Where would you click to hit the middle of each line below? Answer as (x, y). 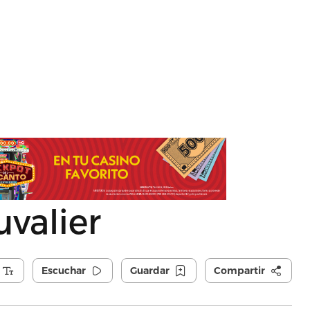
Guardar (149, 271)
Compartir (239, 271)
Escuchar (63, 271)
